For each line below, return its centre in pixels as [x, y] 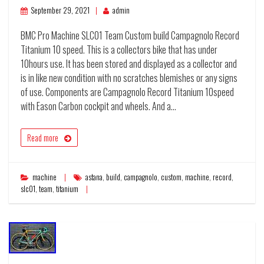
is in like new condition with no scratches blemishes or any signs [129, 78]
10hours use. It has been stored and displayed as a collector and [129, 64]
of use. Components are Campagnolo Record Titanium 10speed [127, 92]
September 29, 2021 [60, 11]
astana [94, 177]
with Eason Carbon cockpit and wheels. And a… [98, 106]
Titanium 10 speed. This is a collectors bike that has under [119, 50]
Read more [43, 138]
